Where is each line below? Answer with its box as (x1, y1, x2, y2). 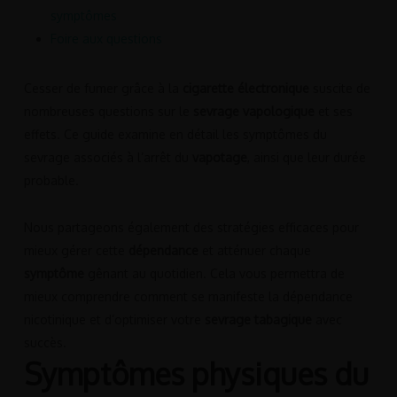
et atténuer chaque (198, 243, 311, 259)
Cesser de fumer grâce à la (23, 81, 183, 97)
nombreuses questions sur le (23, 104, 193, 120)
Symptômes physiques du (23, 354, 369, 393)
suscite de (308, 81, 370, 97)
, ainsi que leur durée (246, 150, 366, 166)
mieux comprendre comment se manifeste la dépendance (23, 289, 353, 305)
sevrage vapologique (192, 104, 315, 120)
